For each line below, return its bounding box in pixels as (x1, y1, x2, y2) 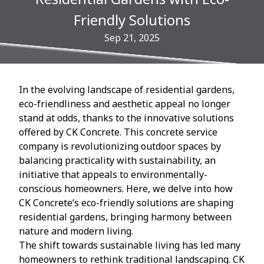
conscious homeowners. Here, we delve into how (19, 181, 233, 195)
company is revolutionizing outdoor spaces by (19, 139, 221, 153)
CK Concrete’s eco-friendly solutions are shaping (19, 196, 233, 209)
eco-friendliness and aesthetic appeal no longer (19, 97, 230, 110)
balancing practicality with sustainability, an (19, 153, 216, 167)
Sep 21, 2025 (104, 31, 160, 44)
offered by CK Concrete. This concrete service (19, 125, 217, 138)
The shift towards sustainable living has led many (19, 238, 240, 252)
